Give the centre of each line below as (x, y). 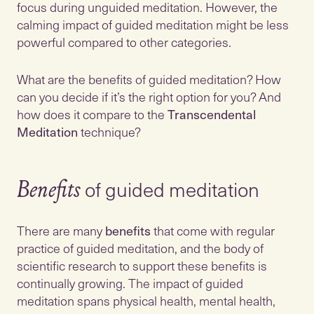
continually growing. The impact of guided (130, 283)
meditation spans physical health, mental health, (146, 300)
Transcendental (212, 114)
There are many (61, 230)
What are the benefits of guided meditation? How (149, 79)
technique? (109, 131)
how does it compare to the (92, 114)
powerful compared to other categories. (124, 42)
